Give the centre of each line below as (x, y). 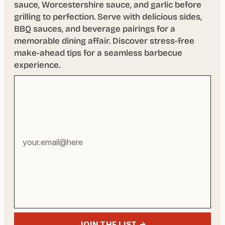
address (30, 110)
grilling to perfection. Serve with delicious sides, (108, 17)
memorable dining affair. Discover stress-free (104, 41)
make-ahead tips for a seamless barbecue (98, 53)
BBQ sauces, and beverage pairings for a (95, 29)
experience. (37, 65)
